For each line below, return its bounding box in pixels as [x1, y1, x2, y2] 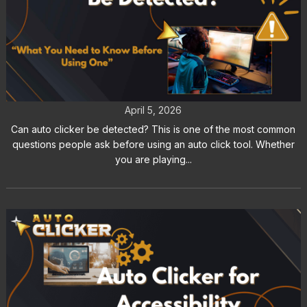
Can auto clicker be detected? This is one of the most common [11, 123, 296, 136]
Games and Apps [82, 71, 225, 92]
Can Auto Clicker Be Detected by [16, 47, 290, 68]
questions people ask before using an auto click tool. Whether [12, 138, 295, 151]
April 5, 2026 [125, 104, 182, 116]
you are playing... [114, 153, 192, 166]
